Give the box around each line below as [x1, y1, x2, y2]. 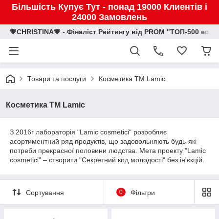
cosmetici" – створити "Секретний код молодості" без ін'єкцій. [10, 156, 204, 164]
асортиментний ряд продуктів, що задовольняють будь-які [10, 137, 197, 145]
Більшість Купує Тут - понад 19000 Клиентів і [12, 2, 207, 12]
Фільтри [130, 188, 155, 197]
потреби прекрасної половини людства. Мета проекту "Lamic [10, 147, 206, 154]
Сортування [26, 188, 64, 197]
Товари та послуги [27, 75, 86, 83]
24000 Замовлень [72, 12, 147, 22]
